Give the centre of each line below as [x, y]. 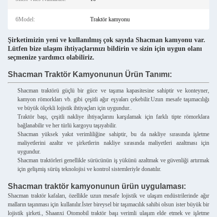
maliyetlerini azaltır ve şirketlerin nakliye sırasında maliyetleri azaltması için [113, 143]
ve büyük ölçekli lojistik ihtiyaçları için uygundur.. [75, 108]
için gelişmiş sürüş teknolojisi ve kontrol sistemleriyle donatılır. [89, 169]
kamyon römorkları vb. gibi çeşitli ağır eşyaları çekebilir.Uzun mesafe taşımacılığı [113, 99]
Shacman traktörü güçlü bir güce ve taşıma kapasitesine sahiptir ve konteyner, [113, 91]
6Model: [25, 19]
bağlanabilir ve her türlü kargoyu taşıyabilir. [67, 125]
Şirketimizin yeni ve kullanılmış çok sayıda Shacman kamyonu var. [107, 40]
